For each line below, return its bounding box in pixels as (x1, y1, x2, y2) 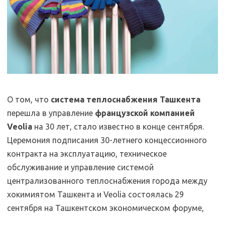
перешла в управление (7, 108, 95, 118)
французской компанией (95, 108, 195, 118)
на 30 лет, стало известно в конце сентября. (32, 122, 204, 131)
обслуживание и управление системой (7, 162, 154, 172)
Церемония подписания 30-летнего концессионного (7, 135, 207, 145)
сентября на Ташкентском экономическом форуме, (7, 203, 204, 212)
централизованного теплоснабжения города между (7, 176, 207, 185)
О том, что (7, 94, 51, 104)
